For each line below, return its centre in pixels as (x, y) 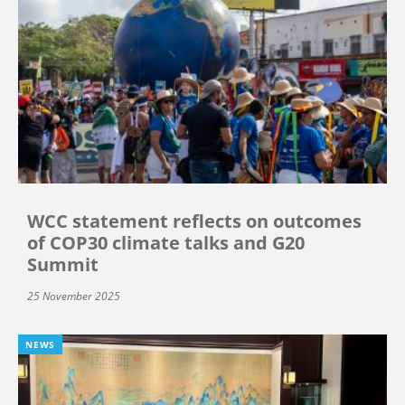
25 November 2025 (74, 296)
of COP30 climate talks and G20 (166, 242)
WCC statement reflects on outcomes (194, 221)
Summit (63, 264)
